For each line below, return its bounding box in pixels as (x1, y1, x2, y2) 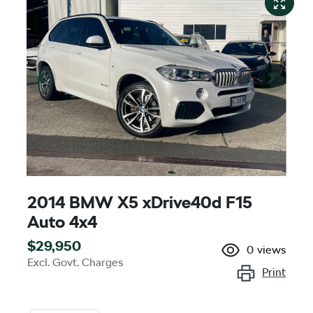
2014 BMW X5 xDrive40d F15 (27, 191, 252, 212)
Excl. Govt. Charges (27, 255, 123, 269)
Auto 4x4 (27, 211, 97, 232)
